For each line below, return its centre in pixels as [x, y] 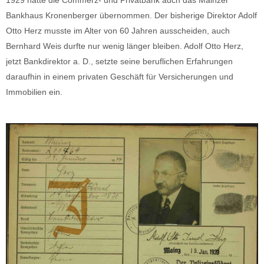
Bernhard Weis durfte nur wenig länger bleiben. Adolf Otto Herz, [125, 46]
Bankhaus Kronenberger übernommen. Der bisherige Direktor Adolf [131, 15]
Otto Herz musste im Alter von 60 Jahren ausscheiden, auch [118, 30]
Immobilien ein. [34, 92]
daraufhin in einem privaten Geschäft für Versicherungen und [120, 76]
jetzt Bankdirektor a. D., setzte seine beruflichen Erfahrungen [119, 61]
